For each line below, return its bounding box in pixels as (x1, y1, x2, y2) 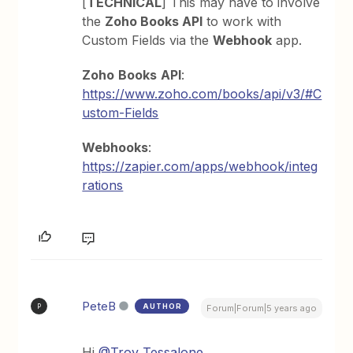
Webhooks (82, 139, 149, 155)
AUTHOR (143, 302, 183, 310)
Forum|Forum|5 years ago (206, 303, 317, 314)
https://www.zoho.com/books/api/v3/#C (82, 86, 322, 102)
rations (82, 177, 124, 193)
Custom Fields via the (82, 32, 214, 48)
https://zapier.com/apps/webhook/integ (82, 158, 318, 174)
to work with (203, 13, 282, 29)
